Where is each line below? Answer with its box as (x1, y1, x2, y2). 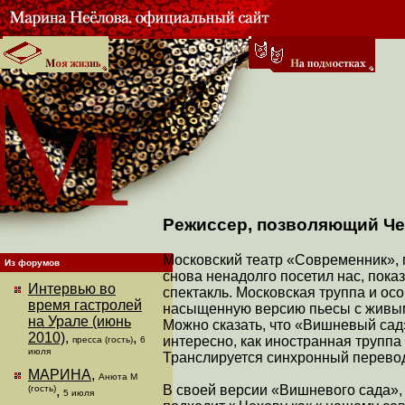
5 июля (63, 388, 94, 398)
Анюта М (99, 372, 137, 381)
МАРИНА (28, 367, 91, 382)
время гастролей (28, 297, 142, 313)
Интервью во (28, 281, 116, 297)
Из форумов (5, 258, 60, 268)
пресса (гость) (72, 334, 133, 344)
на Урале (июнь (28, 314, 131, 329)
